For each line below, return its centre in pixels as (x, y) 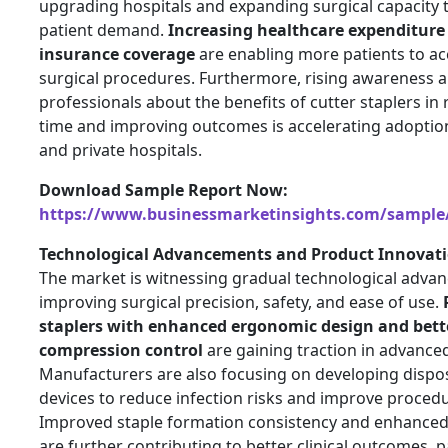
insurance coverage (117, 53)
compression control (121, 349)
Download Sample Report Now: (163, 189)
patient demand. (103, 29)
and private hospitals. (120, 149)
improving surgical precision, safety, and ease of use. (241, 301)
